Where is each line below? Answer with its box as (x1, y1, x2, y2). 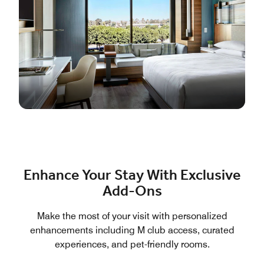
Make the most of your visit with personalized (37, 210, 227, 222)
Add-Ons (102, 180, 162, 203)
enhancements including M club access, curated (29, 224, 235, 236)
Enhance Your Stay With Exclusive (24, 164, 240, 187)
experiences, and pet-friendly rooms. (54, 238, 210, 250)
